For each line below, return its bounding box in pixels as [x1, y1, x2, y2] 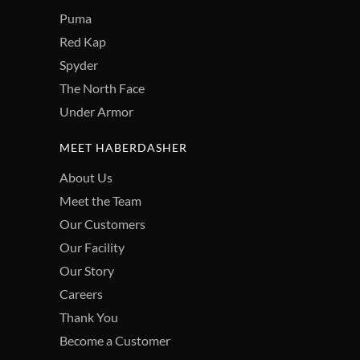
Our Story [59, 263, 114, 279]
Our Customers [59, 216, 145, 232]
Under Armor [59, 104, 133, 120]
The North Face [59, 80, 145, 96]
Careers [59, 286, 103, 302]
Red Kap [59, 34, 106, 50]
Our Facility [59, 239, 125, 256]
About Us [59, 170, 112, 186]
